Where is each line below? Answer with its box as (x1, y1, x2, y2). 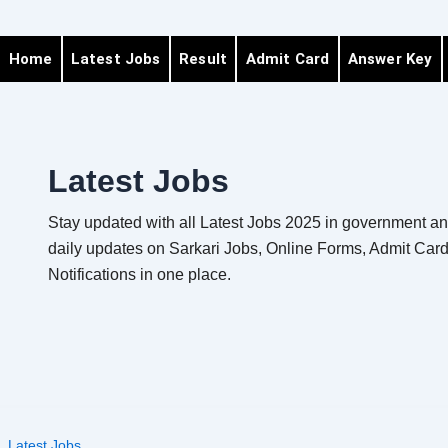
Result (179, 50, 227, 68)
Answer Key (348, 50, 433, 68)
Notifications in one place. (48, 266, 231, 283)
